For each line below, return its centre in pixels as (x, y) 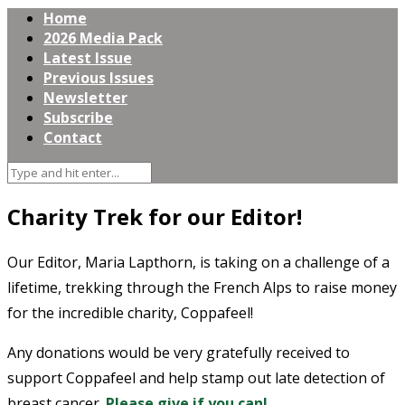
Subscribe (78, 118)
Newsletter (85, 98)
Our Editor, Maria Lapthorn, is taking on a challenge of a (198, 262)
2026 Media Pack (103, 38)
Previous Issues (99, 78)
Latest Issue (88, 58)
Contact (73, 137)
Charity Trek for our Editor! (155, 216)
